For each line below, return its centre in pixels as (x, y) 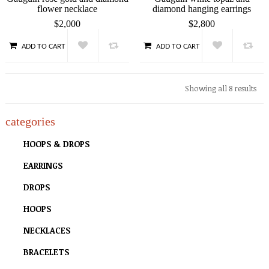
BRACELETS (46, 252)
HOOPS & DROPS (56, 144)
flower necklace (67, 9)
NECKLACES (47, 230)
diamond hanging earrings (202, 9)
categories (30, 121)
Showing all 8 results (221, 88)
